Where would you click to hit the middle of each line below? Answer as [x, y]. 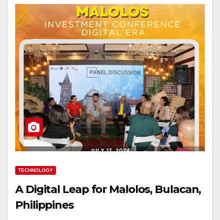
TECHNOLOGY [36, 170]
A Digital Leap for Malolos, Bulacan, [108, 189]
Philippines [44, 205]
